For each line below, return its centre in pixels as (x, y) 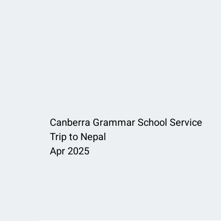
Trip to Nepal (78, 137)
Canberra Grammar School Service (126, 123)
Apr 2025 (69, 151)
